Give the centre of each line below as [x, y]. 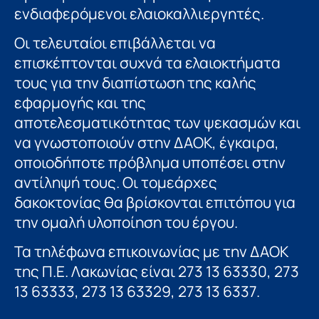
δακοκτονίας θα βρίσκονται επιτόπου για [155, 202]
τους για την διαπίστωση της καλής [135, 82]
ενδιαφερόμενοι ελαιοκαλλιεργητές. [139, 14]
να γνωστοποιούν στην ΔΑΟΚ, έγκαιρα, [147, 142]
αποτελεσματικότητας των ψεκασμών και [157, 122]
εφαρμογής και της [80, 102]
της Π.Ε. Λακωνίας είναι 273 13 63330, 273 [157, 271]
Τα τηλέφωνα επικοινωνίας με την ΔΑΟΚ [151, 251]
